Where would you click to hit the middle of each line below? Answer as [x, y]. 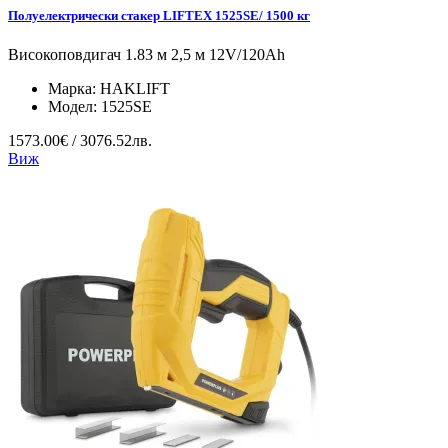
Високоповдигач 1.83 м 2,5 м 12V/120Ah [146, 54]
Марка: [74, 88]
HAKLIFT [135, 88]
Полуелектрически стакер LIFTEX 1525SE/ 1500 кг [159, 15]
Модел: [74, 106]
